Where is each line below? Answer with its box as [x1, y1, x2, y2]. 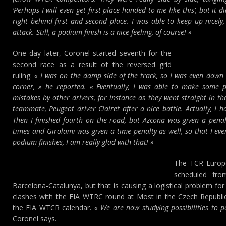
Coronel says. [13, 214, 56, 223]
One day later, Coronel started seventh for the [13, 48, 172, 58]
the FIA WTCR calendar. [13, 203, 94, 212]
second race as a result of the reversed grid [13, 60, 172, 69]
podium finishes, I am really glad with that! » [13, 137, 154, 147]
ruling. [13, 71, 35, 80]
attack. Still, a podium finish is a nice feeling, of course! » [13, 27, 192, 37]
